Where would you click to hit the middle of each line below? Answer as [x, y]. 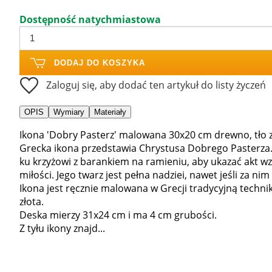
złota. [32, 201]
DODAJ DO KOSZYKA [100, 63]
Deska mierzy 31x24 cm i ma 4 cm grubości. [118, 215]
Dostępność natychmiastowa [90, 19]
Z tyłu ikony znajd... [62, 228]
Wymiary [69, 112]
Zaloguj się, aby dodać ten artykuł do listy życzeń [156, 85]
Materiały [110, 112]
